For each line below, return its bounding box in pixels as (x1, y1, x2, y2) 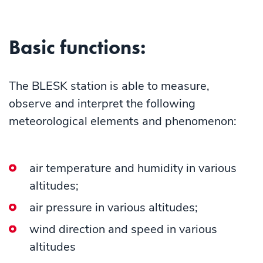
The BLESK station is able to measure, (9, 78, 210, 95)
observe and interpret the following (9, 96, 195, 112)
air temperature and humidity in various (29, 160, 237, 177)
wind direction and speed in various (29, 221, 217, 238)
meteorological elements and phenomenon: (9, 113, 237, 130)
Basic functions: (9, 35, 146, 60)
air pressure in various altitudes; (29, 200, 198, 216)
